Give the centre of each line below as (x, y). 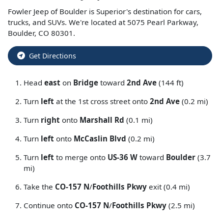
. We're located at (96, 22)
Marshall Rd (102, 120)
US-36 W (123, 157)
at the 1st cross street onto (102, 101)
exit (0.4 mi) (168, 187)
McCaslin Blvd (100, 138)
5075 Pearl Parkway (162, 22)
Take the (39, 187)
